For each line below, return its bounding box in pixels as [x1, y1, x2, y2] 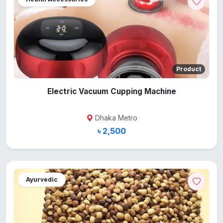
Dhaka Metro [95, 113, 137, 122]
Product [176, 65, 201, 73]
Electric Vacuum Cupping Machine [47, 87, 176, 97]
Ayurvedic [26, 176, 58, 184]
